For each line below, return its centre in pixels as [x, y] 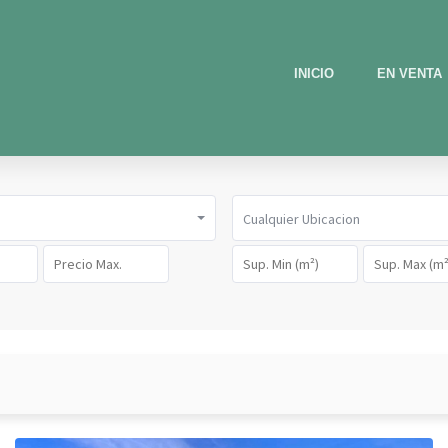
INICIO [314, 73]
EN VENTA [409, 73]
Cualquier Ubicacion [301, 218]
